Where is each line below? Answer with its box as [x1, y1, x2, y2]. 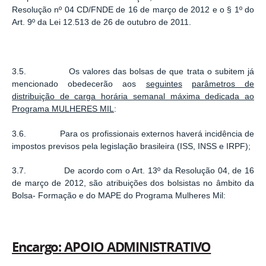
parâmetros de [191, 80, 255, 89]
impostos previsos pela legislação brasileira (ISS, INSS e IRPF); [12, 141, 251, 151]
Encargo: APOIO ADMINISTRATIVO [12, 238, 211, 256]
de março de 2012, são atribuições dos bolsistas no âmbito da [12, 179, 254, 188]
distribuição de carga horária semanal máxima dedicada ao [12, 92, 254, 102]
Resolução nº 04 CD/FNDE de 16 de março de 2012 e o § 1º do [12, 5, 254, 14]
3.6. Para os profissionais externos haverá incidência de [12, 129, 254, 138]
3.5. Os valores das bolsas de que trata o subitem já [12, 67, 254, 77]
